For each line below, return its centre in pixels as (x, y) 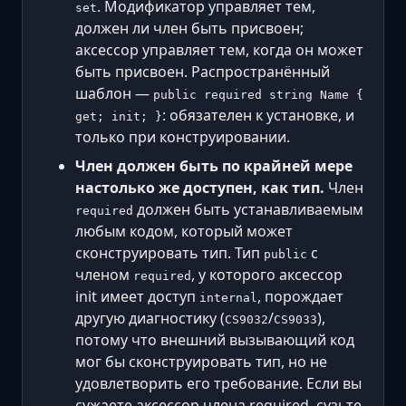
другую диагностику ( (150, 318)
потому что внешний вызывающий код (215, 339)
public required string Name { (258, 94)
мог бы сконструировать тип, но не (201, 361)
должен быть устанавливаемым (248, 209)
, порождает (300, 296)
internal (228, 297)
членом (104, 274)
